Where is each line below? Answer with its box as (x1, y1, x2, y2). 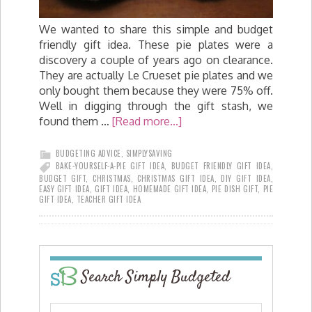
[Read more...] (112, 114, 182, 128)
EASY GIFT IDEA (39, 182, 90, 194)
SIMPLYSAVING (125, 147, 173, 159)
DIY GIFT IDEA (221, 172, 271, 184)
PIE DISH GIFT (211, 182, 258, 194)
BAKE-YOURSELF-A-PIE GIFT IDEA (55, 159, 164, 171)
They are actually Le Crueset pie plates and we (39, 68, 273, 82)
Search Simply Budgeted (81, 265, 231, 288)
